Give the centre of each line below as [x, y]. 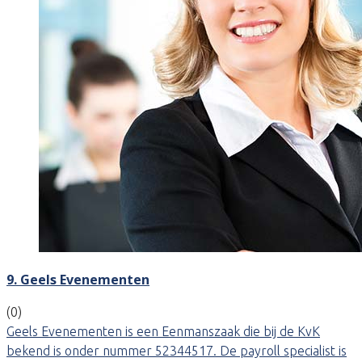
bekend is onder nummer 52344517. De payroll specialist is [177, 350]
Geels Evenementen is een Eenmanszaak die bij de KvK [163, 331]
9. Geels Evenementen [78, 279]
